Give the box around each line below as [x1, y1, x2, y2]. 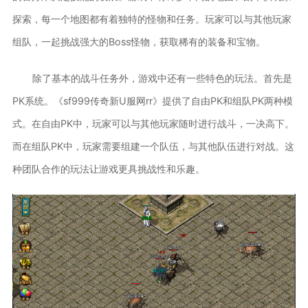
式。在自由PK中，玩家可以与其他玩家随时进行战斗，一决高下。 [12, 117, 294, 129]
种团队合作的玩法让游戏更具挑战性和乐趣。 [12, 162, 205, 175]
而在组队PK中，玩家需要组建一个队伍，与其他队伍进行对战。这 [12, 140, 294, 152]
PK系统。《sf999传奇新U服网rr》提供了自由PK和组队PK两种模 [12, 94, 293, 107]
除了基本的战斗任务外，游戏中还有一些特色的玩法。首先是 [32, 71, 292, 84]
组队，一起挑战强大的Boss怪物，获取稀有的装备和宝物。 [12, 35, 265, 47]
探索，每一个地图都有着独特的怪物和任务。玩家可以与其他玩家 [12, 12, 291, 25]
